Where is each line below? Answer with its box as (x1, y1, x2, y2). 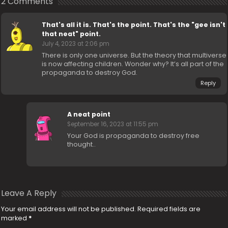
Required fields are (137, 205, 201, 214)
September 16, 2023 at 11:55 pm (67, 120, 159, 129)
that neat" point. (42, 30, 101, 39)
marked (1, 214, 29, 223)
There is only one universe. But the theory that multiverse (42, 51, 227, 60)
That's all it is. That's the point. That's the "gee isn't (42, 20, 226, 30)
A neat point (67, 110, 111, 119)
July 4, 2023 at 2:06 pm (42, 40, 110, 48)
